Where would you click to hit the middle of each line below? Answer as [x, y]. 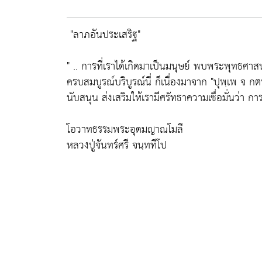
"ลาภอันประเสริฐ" [105, 35]
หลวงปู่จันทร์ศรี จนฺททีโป [117, 145]
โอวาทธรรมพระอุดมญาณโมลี [125, 130]
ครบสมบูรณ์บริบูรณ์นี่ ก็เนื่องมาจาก [139, 82]
